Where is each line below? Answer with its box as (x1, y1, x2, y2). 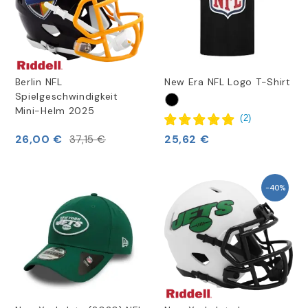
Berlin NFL (14, 76, 63, 89)
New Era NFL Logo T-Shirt (164, 76, 291, 89)
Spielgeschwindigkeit (14, 90, 118, 103)
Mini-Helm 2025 (14, 104, 95, 118)
